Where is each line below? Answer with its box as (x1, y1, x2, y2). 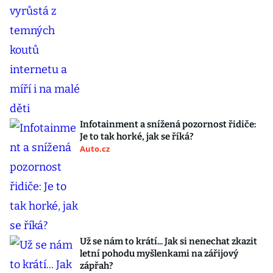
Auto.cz (80, 143, 110, 154)
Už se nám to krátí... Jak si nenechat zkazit (80, 236, 257, 247)
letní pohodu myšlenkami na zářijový (80, 248, 238, 259)
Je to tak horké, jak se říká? (80, 131, 194, 142)
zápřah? (80, 260, 113, 271)
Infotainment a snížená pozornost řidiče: (80, 119, 256, 130)
